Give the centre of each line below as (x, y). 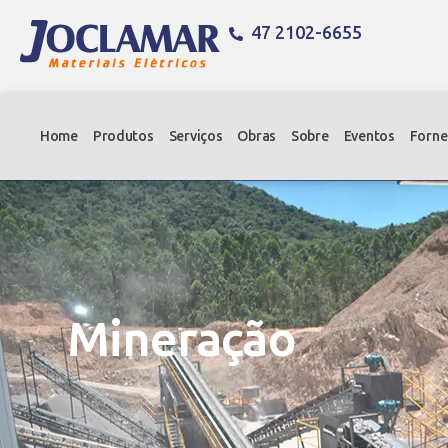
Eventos (369, 136)
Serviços (195, 136)
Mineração (181, 339)
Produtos (123, 136)
